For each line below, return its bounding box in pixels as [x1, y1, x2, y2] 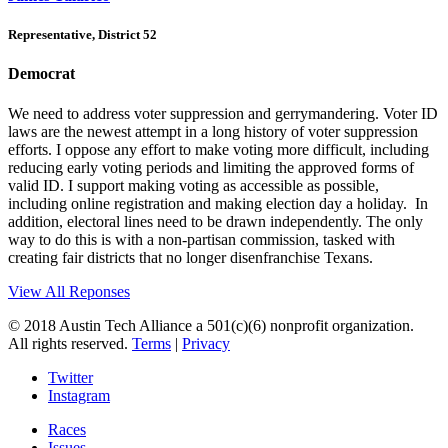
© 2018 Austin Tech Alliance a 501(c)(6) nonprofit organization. [8, 316, 414, 334]
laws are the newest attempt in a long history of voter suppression [8, 122, 418, 140]
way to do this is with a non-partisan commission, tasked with [8, 230, 395, 248]
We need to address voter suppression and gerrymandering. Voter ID [8, 104, 438, 122]
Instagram [48, 386, 110, 404]
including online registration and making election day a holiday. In [8, 194, 428, 212]
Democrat [8, 65, 75, 83]
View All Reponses [8, 282, 130, 300]
